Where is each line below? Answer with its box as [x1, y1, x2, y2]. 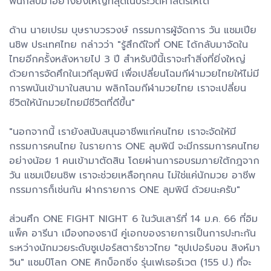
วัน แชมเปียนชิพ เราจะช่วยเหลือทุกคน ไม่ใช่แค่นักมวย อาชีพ [9, 168, 255, 183]
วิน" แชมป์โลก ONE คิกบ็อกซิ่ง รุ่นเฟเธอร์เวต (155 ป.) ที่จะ [9, 255, 251, 270]
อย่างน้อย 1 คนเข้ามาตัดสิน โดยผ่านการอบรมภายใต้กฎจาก [9, 153, 260, 168]
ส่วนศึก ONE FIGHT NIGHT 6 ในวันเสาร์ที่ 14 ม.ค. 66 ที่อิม [9, 211, 258, 226]
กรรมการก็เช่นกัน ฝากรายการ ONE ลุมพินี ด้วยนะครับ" [9, 182, 240, 197]
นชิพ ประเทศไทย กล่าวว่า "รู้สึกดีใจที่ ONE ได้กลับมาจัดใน [9, 37, 248, 52]
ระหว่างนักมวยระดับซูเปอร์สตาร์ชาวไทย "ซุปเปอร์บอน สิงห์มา [9, 240, 260, 255]
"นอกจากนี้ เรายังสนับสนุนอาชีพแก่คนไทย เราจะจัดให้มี [9, 124, 236, 139]
